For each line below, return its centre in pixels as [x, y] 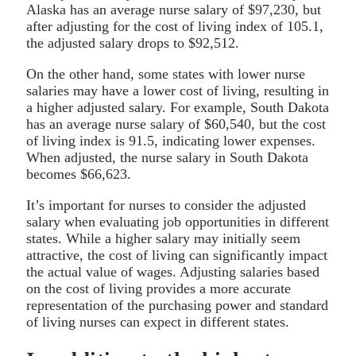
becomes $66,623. [79, 174]
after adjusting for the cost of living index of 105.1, [175, 26]
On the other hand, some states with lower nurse [166, 74]
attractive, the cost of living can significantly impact [177, 255]
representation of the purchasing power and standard [177, 305]
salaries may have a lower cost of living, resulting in [178, 90]
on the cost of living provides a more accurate [159, 288]
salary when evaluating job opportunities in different [178, 221]
